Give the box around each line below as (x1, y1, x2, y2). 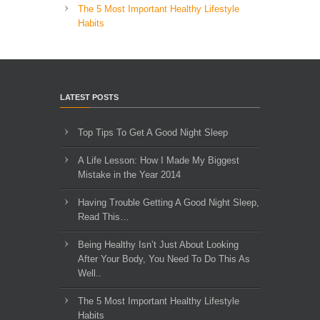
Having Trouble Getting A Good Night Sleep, (78, 196, 259, 208)
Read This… (78, 211, 129, 222)
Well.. (78, 267, 101, 279)
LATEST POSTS (60, 92, 119, 101)
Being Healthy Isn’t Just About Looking (78, 239, 239, 250)
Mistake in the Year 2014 (78, 169, 181, 180)
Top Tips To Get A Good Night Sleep (78, 126, 228, 138)
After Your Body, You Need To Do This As (78, 253, 250, 264)
